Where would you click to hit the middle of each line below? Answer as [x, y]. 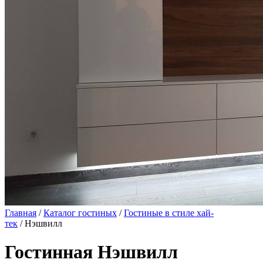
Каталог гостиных [80, 213]
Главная [21, 213]
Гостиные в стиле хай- [169, 213]
